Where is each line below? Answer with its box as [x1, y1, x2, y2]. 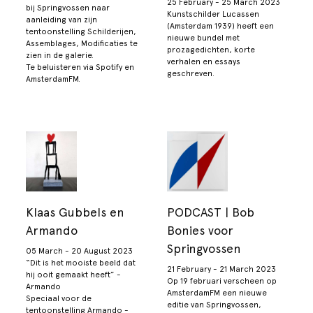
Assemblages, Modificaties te [26, 38, 138, 48]
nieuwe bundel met [167, 32, 240, 43]
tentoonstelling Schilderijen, [26, 26, 137, 36]
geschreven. [167, 68, 214, 78]
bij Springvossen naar [26, 2, 110, 13]
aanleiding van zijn [26, 14, 98, 24]
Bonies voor [167, 222, 233, 238]
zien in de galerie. [26, 50, 94, 60]
